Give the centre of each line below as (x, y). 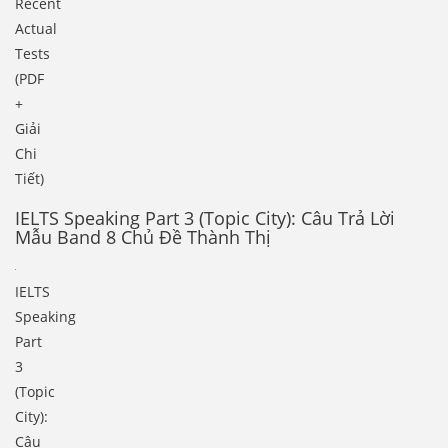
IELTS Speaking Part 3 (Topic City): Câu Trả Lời (205, 218)
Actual (36, 29)
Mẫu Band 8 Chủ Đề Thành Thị (143, 237)
